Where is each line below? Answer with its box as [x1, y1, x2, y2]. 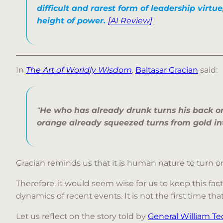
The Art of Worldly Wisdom [26, 65, 132, 75]
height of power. [37, 16, 108, 26]
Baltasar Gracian [135, 65, 198, 75]
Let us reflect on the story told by [16, 212, 148, 222]
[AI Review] [108, 16, 152, 26]
